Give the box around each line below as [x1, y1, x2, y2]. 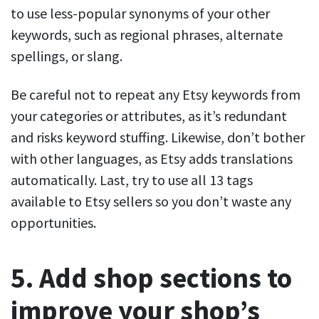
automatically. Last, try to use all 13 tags [11, 171, 253, 189]
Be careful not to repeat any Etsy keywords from [11, 85, 300, 104]
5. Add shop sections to [11, 261, 292, 296]
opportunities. [11, 214, 99, 232]
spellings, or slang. [11, 47, 125, 66]
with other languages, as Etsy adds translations [11, 150, 293, 168]
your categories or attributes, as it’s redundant [11, 107, 287, 125]
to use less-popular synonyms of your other [11, 4, 270, 23]
